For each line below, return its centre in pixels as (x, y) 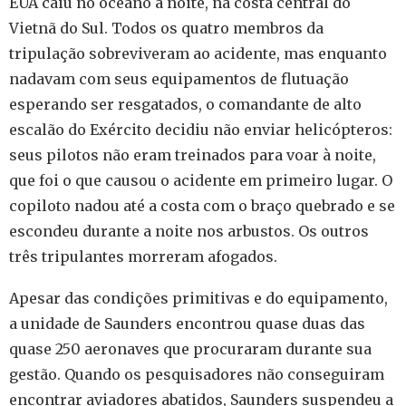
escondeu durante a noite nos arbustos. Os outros (189, 232)
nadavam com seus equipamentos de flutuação (179, 79)
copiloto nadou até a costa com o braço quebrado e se (202, 206)
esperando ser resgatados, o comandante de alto (185, 105)
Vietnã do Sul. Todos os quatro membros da (166, 29)
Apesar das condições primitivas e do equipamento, (198, 299)
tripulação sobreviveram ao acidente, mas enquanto (198, 54)
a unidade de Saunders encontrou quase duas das (187, 324)
